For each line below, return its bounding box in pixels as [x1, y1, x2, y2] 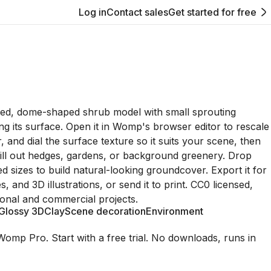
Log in [79, 6, 106, 18]
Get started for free [168, 6, 256, 18]
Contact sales [106, 6, 168, 18]
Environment [146, 205, 203, 217]
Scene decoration [65, 205, 146, 217]
